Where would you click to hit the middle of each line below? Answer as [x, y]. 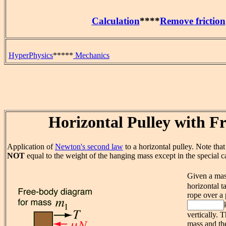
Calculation [116, 21]
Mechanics [91, 55]
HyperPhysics [31, 55]
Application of [31, 147]
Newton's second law [89, 147]
